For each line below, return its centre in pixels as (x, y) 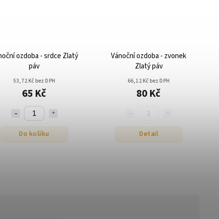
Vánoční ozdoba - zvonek (149, 56)
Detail (149, 134)
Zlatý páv (149, 66)
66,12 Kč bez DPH (149, 81)
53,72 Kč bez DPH (34, 81)
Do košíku (34, 134)
